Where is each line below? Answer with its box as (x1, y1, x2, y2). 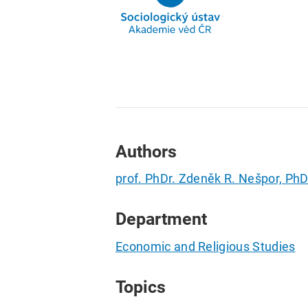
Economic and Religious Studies (115, 239, 296, 254)
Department (115, 209, 207, 230)
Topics (115, 276, 166, 297)
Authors (115, 141, 177, 162)
